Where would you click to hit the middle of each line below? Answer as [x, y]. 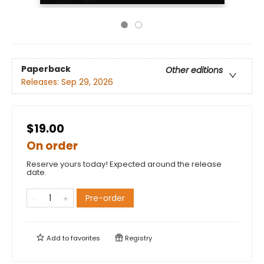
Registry [138, 238]
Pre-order [105, 198]
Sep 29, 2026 [87, 82]
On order [52, 146]
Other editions [194, 70]
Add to [58, 238]
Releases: [41, 82]
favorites [85, 238]
